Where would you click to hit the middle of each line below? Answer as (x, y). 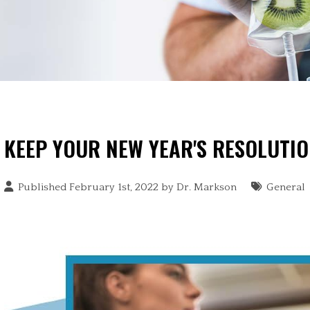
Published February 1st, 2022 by (98, 187)
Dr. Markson (207, 187)
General (286, 187)
